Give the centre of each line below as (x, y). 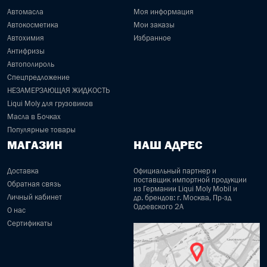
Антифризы (26, 51)
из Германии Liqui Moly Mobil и (185, 189)
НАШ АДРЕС (168, 145)
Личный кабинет (35, 197)
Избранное (152, 38)
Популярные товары (41, 130)
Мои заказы (154, 25)
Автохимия (26, 38)
